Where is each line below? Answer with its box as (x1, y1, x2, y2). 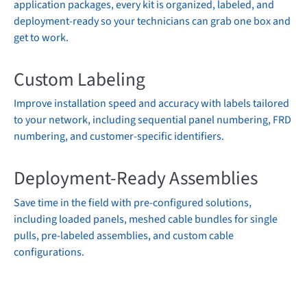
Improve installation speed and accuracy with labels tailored (14, 96, 289, 112)
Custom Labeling (14, 66, 145, 93)
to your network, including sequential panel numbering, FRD (14, 112, 291, 128)
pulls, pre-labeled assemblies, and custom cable (14, 228, 234, 243)
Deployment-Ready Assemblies (14, 165, 258, 193)
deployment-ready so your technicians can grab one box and (14, 13, 291, 29)
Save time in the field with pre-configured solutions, (14, 195, 251, 210)
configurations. (14, 244, 84, 260)
